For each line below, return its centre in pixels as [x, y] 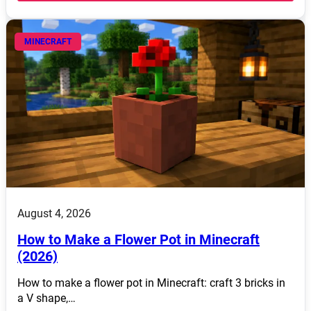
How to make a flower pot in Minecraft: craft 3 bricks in [151, 283]
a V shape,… [47, 298]
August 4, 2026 [54, 213]
